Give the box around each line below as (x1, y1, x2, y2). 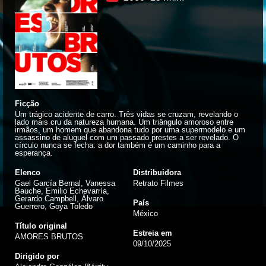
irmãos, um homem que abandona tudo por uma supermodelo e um (15, 125, 245, 134)
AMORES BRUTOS (15, 232, 83, 241)
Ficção (15, 99, 39, 108)
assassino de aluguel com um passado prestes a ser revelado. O (15, 132, 239, 142)
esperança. (15, 148, 53, 157)
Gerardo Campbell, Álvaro (15, 194, 103, 203)
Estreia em (133, 228, 172, 237)
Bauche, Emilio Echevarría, (15, 186, 109, 195)
